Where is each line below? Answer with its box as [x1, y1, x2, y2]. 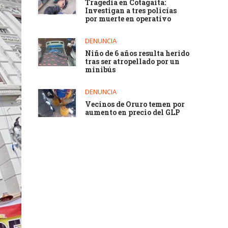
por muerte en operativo [85, 14, 172, 23]
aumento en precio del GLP [85, 107, 181, 117]
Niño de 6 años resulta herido [85, 48, 190, 58]
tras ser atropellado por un [85, 56, 180, 66]
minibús [85, 65, 116, 74]
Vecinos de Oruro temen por [85, 99, 185, 109]
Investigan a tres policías [85, 6, 177, 15]
